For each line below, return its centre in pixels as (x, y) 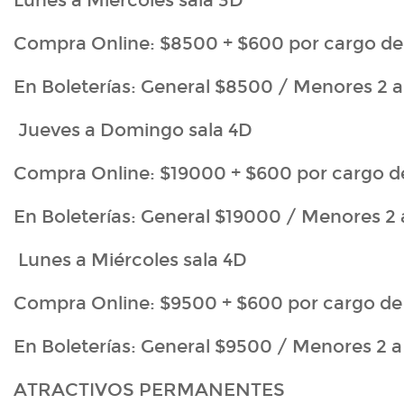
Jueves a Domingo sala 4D (133, 130)
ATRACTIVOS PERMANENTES (149, 390)
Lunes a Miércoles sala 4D (130, 260)
